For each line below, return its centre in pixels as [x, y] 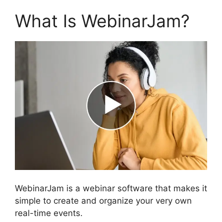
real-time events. [49, 213]
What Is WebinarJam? [102, 21]
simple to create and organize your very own [103, 201]
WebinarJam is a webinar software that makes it [111, 189]
